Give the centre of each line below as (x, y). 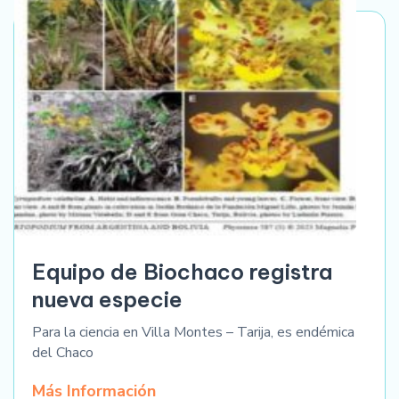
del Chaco (63, 352)
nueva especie (107, 299)
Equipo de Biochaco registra (182, 271)
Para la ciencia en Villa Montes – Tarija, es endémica (193, 332)
